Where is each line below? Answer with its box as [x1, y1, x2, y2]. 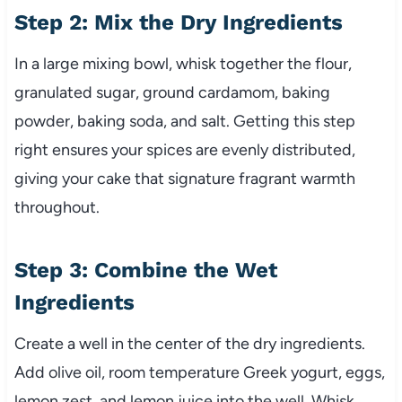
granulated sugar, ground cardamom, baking [13, 83, 330, 103]
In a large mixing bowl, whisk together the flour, [13, 54, 352, 74]
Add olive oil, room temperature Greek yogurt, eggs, [13, 363, 385, 383]
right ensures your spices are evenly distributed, [13, 140, 355, 161]
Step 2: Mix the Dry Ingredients [13, 10, 343, 36]
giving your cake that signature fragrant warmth [13, 169, 355, 189]
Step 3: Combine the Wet [13, 258, 277, 284]
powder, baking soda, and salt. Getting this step [13, 111, 355, 132]
